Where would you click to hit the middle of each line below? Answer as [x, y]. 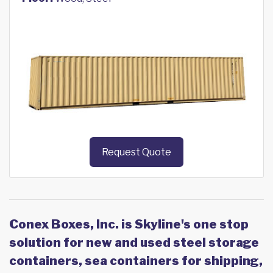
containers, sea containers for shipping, [136, 261]
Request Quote [136, 152]
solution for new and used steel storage [134, 243]
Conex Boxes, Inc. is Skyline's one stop [129, 225]
